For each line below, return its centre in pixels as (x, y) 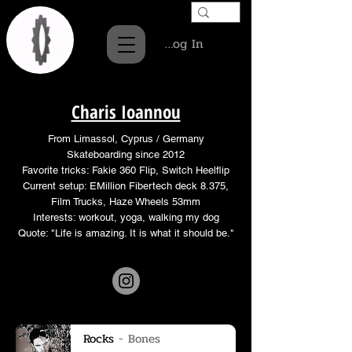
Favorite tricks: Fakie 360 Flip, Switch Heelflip (126, 170)
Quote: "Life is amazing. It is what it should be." (126, 233)
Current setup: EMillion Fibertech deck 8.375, (126, 185)
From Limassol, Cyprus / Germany (126, 138)
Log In (185, 43)
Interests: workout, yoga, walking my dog (126, 217)
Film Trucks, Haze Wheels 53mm (126, 201)
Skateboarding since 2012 (126, 154)
